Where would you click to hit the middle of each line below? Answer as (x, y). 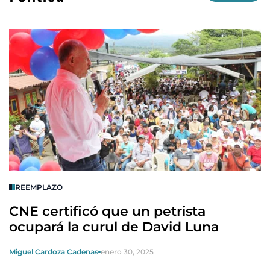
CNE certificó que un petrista (107, 211)
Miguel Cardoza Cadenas (54, 252)
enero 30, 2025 (127, 252)
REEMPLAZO (39, 187)
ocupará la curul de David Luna (114, 227)
